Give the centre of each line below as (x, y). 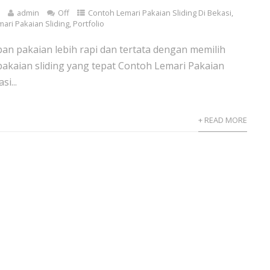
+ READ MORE (222, 120)
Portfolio (89, 24)
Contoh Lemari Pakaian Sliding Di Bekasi (160, 13)
